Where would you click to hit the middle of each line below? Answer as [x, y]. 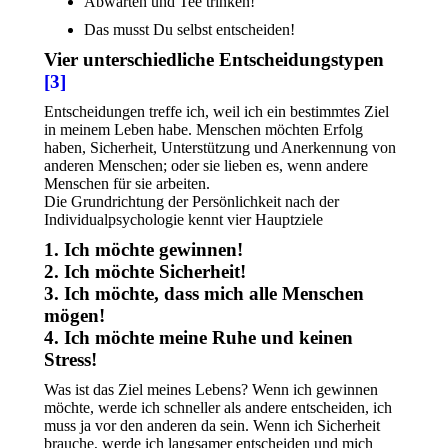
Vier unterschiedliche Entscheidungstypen [214, 59]
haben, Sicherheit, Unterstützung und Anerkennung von [220, 147]
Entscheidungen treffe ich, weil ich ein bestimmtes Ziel [216, 111]
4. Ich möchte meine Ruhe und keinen [198, 337]
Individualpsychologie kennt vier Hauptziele [183, 219]
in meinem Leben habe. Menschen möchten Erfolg [203, 129]
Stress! [70, 359]
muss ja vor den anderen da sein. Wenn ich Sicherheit [212, 425]
